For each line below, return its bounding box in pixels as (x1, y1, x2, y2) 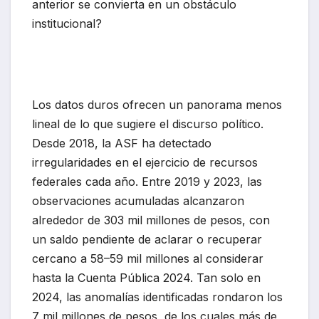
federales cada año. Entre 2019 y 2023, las (32, 174, 262, 189)
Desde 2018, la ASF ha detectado (32, 136, 211, 151)
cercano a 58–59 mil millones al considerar (32, 251, 263, 266)
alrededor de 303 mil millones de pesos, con (32, 213, 270, 228)
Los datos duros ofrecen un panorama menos (32, 98, 282, 113)
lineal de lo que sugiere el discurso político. (32, 117, 263, 132)
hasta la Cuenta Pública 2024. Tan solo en (32, 271, 261, 286)
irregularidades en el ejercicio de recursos (32, 155, 258, 170)
